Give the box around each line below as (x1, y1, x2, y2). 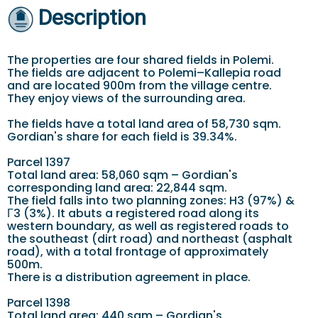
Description (38, 5, 147, 30)
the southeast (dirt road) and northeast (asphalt (7, 230, 292, 247)
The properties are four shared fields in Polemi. (7, 51, 274, 68)
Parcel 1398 (7, 294, 70, 311)
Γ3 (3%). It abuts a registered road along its (7, 204, 259, 221)
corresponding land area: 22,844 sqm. (7, 179, 227, 196)
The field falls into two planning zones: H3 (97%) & (7, 192, 295, 209)
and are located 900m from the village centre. (7, 77, 272, 94)
